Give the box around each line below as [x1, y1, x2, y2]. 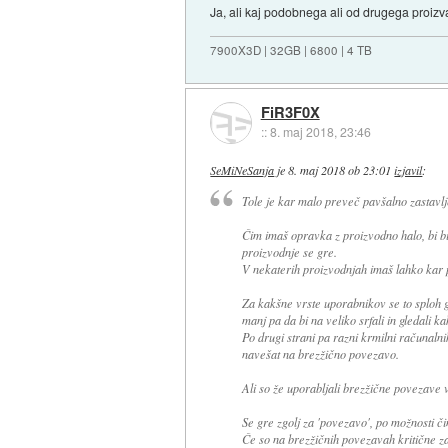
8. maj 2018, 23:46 [269, 123, 371, 141]
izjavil [394, 162, 423, 179]
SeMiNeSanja [210, 162, 275, 179]
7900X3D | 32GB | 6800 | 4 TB [210, 41, 373, 58]
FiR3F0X [260, 101, 320, 124]
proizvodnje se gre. [241, 243, 337, 260]
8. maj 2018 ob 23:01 [288, 162, 392, 179]
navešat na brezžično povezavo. [241, 345, 399, 362]
